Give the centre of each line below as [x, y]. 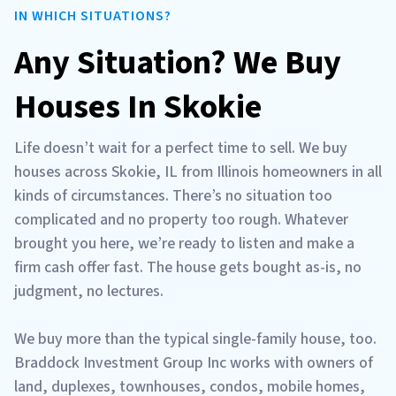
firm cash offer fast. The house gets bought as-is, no [188, 267]
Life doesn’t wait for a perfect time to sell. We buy [181, 148]
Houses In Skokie [138, 107]
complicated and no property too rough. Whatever [181, 219]
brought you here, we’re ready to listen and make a [184, 243]
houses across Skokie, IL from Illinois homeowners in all [198, 171]
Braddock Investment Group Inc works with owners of [194, 362]
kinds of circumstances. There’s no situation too [173, 195]
